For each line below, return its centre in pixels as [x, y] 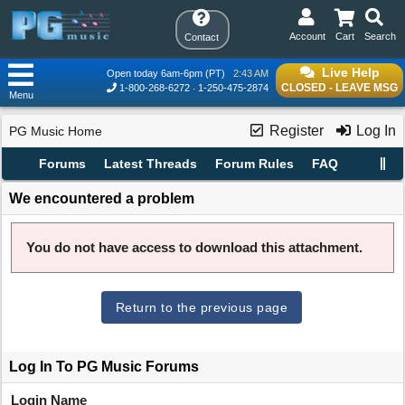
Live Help [350, 72]
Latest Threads [150, 164]
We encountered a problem [102, 198]
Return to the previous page [202, 307]
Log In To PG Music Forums [104, 367]
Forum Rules [254, 164]
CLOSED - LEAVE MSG [339, 88]
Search [380, 36]
